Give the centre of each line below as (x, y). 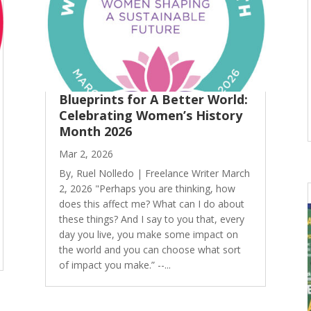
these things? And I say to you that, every (151, 219)
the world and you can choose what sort (150, 250)
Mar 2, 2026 (86, 154)
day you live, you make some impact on (148, 235)
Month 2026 (95, 132)
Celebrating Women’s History (150, 116)
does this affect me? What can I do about (151, 204)
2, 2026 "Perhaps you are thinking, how (147, 189)
